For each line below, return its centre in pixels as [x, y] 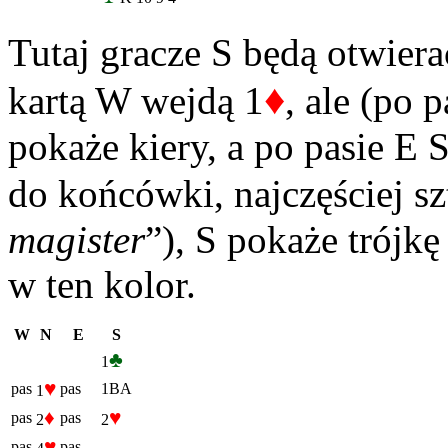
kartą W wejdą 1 [136, 101]
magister [76, 240]
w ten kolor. [102, 285]
